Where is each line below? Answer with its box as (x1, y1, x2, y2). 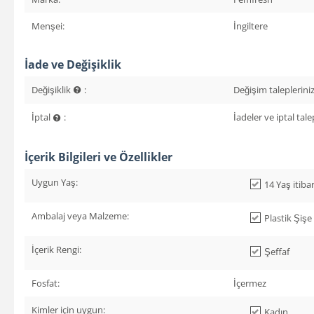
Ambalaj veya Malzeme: (32, 209, 129, 222)
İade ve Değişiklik (25, 56, 121, 72)
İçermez (233, 276, 266, 289)
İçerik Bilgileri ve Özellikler (25, 149, 172, 165)
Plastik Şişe (264, 211, 312, 224)
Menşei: (32, 19, 64, 32)
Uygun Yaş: (32, 175, 78, 189)
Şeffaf (264, 245, 289, 258)
